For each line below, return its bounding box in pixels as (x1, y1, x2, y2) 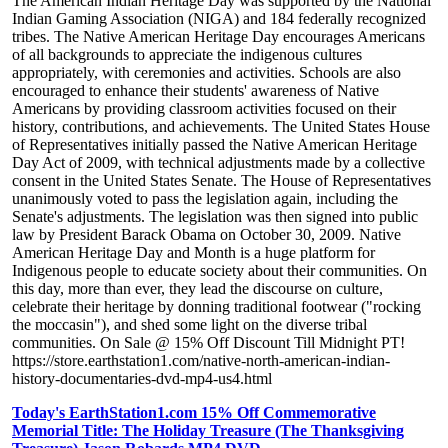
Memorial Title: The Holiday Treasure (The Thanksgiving (12, 422, 404, 440)
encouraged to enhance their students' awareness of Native (12, 82, 379, 100)
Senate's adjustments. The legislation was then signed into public (12, 208, 418, 226)
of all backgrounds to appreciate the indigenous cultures (12, 46, 362, 64)
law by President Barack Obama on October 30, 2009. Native (12, 226, 401, 244)
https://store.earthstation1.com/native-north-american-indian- (12, 352, 390, 370)
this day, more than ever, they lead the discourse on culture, (12, 280, 383, 298)
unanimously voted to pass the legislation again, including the (12, 190, 398, 208)
